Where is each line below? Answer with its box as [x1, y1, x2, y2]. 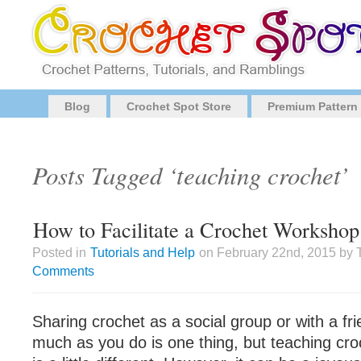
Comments [32, 263, 94, 278]
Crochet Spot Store [127, 100, 231, 113]
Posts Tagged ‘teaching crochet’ [32, 158, 348, 191]
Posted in [32, 245, 89, 259]
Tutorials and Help [90, 245, 195, 259]
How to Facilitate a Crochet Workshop [33, 215, 359, 243]
